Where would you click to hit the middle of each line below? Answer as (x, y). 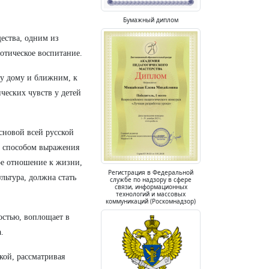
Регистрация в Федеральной (151, 173)
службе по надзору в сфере (151, 180)
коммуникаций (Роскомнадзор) (151, 201)
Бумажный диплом (151, 20)
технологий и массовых (151, 194)
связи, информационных (151, 187)
